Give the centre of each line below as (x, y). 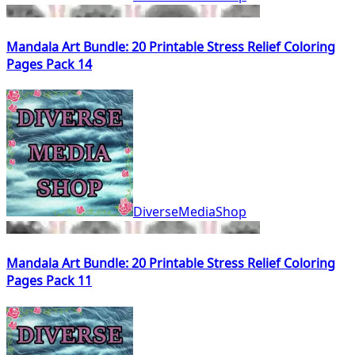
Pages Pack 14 (49, 64)
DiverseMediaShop (190, 212)
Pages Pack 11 (49, 281)
